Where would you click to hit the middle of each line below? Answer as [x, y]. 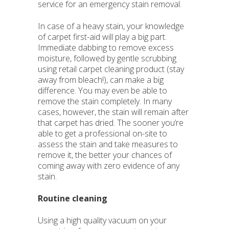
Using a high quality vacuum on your [102, 220]
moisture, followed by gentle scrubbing [107, 58]
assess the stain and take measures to [108, 144]
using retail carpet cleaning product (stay [111, 69]
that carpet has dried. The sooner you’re [111, 123]
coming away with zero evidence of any [109, 166]
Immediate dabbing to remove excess [106, 48]
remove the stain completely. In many [105, 101]
